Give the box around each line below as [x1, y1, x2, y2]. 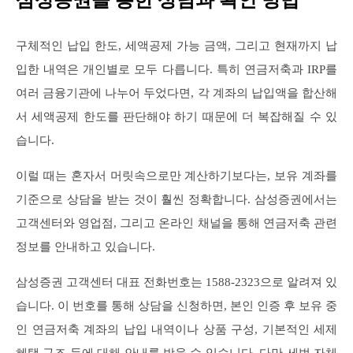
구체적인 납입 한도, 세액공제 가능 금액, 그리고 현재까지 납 [16, 39, 337, 52]
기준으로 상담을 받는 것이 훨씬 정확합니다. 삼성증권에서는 [16, 192, 337, 206]
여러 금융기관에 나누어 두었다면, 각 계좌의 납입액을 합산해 [16, 86, 337, 99]
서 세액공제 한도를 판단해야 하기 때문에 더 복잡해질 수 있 [16, 110, 337, 123]
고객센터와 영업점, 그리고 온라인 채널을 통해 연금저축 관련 [16, 216, 337, 229]
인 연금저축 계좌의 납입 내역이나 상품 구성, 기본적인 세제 [16, 322, 337, 336]
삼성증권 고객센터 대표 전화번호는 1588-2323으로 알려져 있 [16, 275, 337, 288]
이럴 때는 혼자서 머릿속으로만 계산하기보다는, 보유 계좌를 [16, 169, 337, 182]
